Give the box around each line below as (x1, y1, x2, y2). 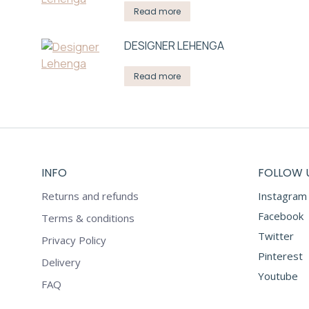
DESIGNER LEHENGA (124, 38, 224, 53)
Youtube (257, 269, 298, 283)
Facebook (257, 209, 303, 223)
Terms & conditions (41, 211, 134, 225)
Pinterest (257, 249, 303, 263)
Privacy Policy (41, 233, 106, 247)
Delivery (41, 255, 81, 269)
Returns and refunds (41, 189, 139, 203)
